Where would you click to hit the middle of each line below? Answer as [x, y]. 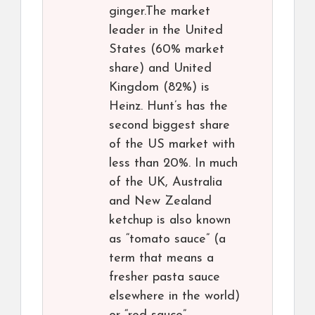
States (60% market [167, 50]
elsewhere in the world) [174, 296]
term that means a [161, 258]
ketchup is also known [170, 220]
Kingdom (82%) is [159, 88]
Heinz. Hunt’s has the [168, 107]
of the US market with [172, 144]
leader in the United [166, 31]
